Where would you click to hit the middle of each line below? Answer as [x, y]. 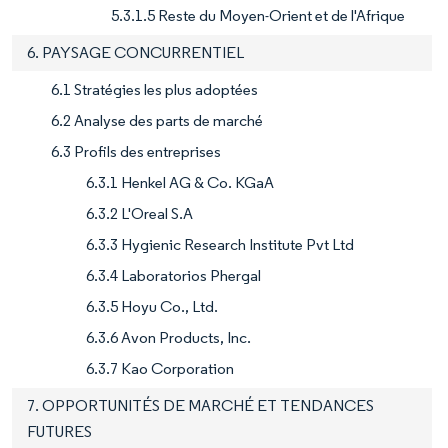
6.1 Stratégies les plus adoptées [154, 89]
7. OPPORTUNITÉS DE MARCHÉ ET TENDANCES [200, 405]
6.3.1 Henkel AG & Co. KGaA [180, 182]
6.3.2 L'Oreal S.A [139, 213]
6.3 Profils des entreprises [136, 151]
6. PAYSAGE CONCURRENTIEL [135, 52]
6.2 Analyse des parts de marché [157, 120]
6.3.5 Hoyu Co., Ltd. [152, 306]
